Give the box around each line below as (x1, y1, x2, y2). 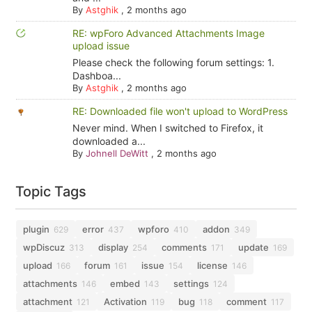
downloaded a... (72, 135, 146, 147)
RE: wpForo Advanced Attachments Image (72, 27, 265, 39)
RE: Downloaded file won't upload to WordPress (72, 105, 288, 117)
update (238, 242, 270, 253)
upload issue (72, 40, 130, 52)
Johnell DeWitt (85, 148, 148, 159)
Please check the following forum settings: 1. (72, 56, 274, 68)
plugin (23, 224, 50, 235)
